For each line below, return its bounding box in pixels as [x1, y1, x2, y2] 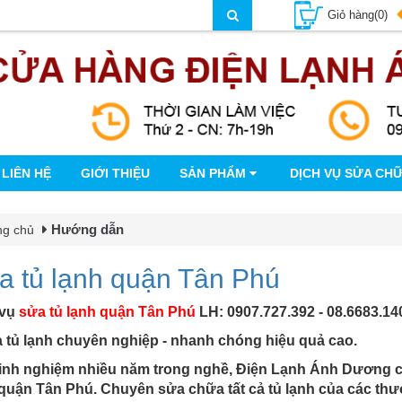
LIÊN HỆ [2, 166, 52, 181]
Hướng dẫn [51, 222, 124, 238]
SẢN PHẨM [179, 166, 250, 181]
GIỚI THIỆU [81, 166, 151, 181]
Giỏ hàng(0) [328, 7, 388, 22]
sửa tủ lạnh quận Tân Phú [19, 304, 196, 320]
